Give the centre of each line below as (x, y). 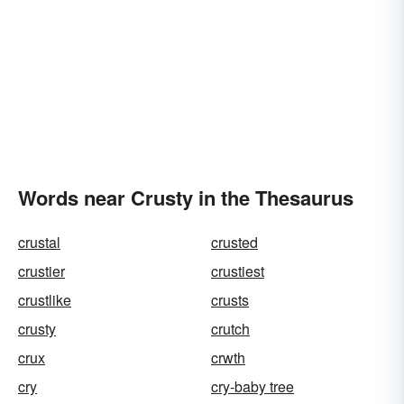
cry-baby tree (252, 386)
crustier (41, 271)
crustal (39, 242)
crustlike (45, 300)
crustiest (238, 271)
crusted (234, 242)
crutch (230, 329)
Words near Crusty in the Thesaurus (186, 197)
